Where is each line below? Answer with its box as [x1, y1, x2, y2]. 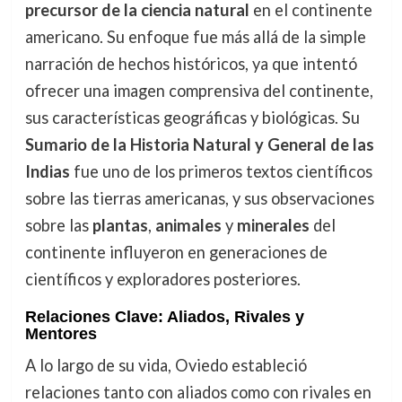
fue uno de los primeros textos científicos [69, 161, 372, 181]
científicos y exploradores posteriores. [24, 268, 301, 289]
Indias [24, 161, 70, 181]
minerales [236, 214, 310, 235]
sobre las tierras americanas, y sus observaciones [24, 188, 374, 208]
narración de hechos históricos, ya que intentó [24, 53, 357, 74]
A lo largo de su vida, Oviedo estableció [24, 355, 307, 376]
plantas [92, 214, 148, 235]
